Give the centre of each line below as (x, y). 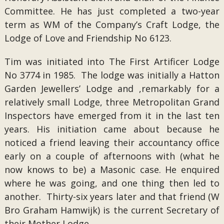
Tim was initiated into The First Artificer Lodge (112, 61)
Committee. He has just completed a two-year (112, 11)
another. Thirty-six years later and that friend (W (112, 196)
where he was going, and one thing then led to (112, 183)
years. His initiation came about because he (112, 129)
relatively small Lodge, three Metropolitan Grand (112, 102)
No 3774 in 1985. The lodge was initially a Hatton (112, 75)
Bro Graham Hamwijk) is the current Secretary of (112, 210)
